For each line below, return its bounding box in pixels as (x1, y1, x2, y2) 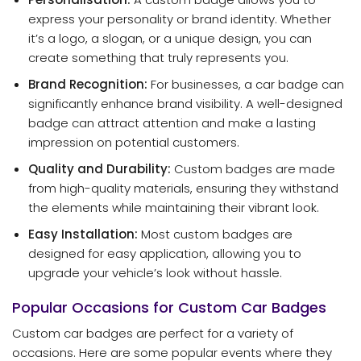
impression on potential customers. (27, 133, 239, 151)
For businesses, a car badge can (147, 75, 344, 93)
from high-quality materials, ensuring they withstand (27, 179, 338, 197)
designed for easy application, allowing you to (27, 244, 301, 262)
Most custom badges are (137, 225, 293, 243)
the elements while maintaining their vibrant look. (27, 198, 319, 216)
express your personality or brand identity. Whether (27, 10, 331, 27)
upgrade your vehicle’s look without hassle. (27, 263, 282, 281)
